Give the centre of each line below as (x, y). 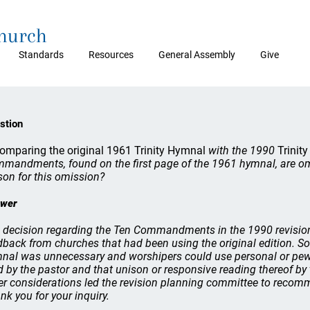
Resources (111, 55)
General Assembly (197, 55)
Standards (41, 55)
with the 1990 (241, 150)
